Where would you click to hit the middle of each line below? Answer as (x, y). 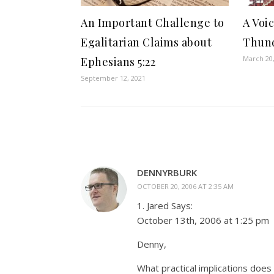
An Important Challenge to (153, 23)
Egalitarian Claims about (146, 42)
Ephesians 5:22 (118, 62)
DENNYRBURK (167, 172)
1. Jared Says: (165, 206)
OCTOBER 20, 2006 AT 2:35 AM (185, 186)
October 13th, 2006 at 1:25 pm (203, 220)
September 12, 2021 (113, 78)
